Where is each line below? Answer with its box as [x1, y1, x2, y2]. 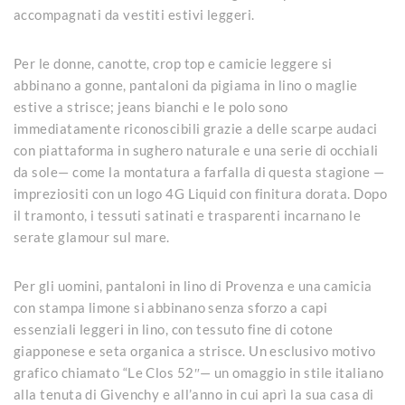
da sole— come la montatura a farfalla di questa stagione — [14, 163, 385, 180]
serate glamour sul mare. [14, 228, 170, 245]
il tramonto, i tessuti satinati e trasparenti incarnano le [14, 206, 362, 223]
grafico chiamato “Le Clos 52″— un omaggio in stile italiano [14, 363, 384, 381]
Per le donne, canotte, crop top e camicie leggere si [14, 54, 333, 71]
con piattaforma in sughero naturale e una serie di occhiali [14, 141, 379, 158]
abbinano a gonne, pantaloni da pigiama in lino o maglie [14, 76, 358, 93]
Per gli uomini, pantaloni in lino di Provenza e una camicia [14, 277, 372, 294]
